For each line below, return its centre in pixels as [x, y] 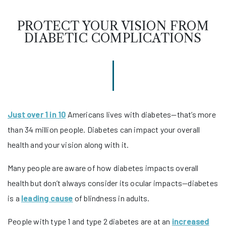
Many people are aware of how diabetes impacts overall [103, 167]
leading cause [47, 198]
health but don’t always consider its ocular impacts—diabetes [113, 183]
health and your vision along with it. [68, 144]
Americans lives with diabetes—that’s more [141, 114]
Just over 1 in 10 [37, 114]
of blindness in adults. [111, 198]
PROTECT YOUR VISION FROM [113, 26]
